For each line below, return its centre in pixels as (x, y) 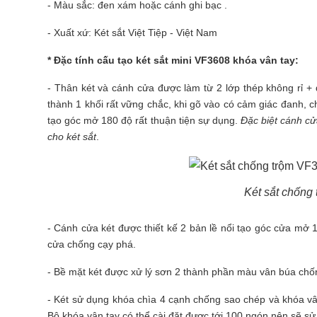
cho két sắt (72, 137)
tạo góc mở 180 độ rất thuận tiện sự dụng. (144, 120)
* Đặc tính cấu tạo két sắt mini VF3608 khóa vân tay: (173, 60)
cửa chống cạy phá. (92, 244)
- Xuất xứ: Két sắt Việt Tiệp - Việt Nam (132, 33)
